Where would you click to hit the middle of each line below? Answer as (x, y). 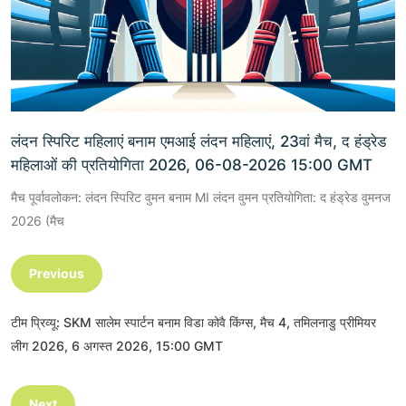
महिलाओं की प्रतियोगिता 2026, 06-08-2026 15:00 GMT (192, 164)
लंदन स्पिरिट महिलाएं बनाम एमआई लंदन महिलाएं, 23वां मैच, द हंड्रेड (198, 141)
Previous (57, 273)
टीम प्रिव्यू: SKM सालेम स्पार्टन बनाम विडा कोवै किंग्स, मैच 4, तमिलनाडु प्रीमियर (193, 322)
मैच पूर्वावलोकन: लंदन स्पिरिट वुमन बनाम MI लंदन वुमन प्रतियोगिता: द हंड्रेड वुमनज (201, 197)
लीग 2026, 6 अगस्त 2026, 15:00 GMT (117, 345)
